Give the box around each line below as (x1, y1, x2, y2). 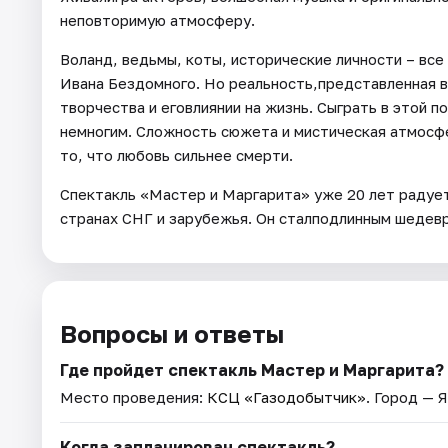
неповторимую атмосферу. (60, 10, 255, 29)
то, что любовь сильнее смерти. (60, 145, 293, 164)
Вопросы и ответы (60, 318, 284, 348)
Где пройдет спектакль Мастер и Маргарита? (60, 359, 444, 380)
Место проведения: (60, 387, 207, 406)
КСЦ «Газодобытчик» (207, 387, 366, 406)
